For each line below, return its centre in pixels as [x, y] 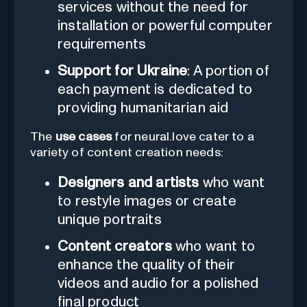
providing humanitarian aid [143, 108]
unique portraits [110, 219]
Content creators [115, 246]
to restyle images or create [147, 201]
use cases [84, 137]
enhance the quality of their [146, 265]
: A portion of [228, 71]
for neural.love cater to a [183, 137]
